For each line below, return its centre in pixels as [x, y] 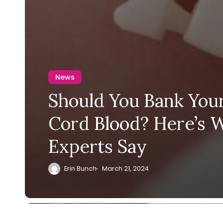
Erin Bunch [81, 168]
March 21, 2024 [125, 168]
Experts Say [98, 146]
